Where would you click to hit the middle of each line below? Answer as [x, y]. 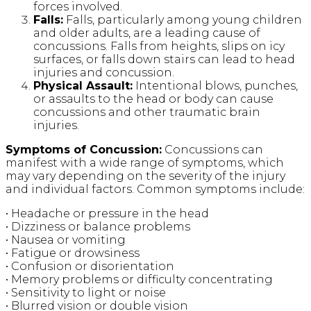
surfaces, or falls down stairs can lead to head [164, 60]
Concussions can [212, 150]
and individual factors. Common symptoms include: [155, 190]
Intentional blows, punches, [215, 86]
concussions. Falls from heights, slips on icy [159, 47]
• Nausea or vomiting [66, 240]
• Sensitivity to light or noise [86, 293]
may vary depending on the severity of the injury [145, 176]
